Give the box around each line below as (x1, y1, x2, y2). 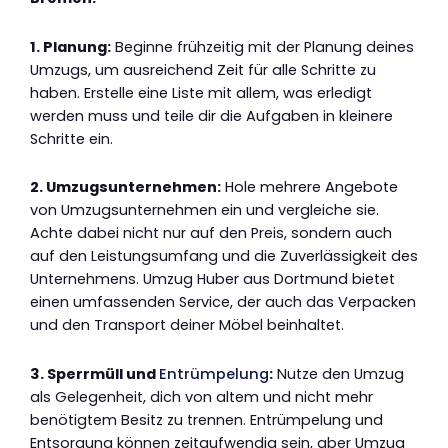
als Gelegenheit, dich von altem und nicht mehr (30, 387, 373, 407)
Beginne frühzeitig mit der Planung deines (111, 36, 414, 57)
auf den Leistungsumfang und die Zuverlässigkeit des (30, 246, 418, 267)
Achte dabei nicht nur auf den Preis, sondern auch (30, 223, 392, 244)
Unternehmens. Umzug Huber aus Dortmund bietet (30, 269, 395, 290)
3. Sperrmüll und (30, 364, 159, 384)
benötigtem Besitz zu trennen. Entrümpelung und (30, 410, 383, 430)
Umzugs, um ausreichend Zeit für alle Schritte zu (30, 59, 376, 80)
